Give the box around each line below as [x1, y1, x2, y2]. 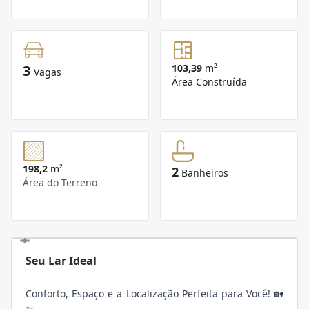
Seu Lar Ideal [26, 253, 97, 269]
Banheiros [181, 166, 228, 180]
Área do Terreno [23, 176, 97, 190]
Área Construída [172, 75, 247, 89]
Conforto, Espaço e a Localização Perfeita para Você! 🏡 [26, 287, 283, 301]
